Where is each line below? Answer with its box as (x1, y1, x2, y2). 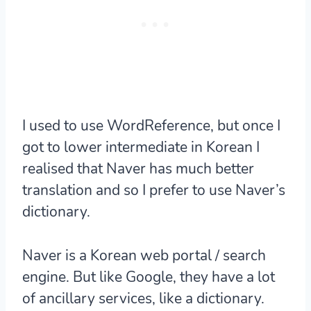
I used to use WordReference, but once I (22, 116, 280, 136)
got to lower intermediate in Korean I (22, 137, 260, 158)
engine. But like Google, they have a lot (22, 267, 275, 287)
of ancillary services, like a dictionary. (22, 289, 264, 309)
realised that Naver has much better (22, 159, 254, 179)
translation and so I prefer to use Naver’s (22, 180, 285, 201)
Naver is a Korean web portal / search (22, 246, 266, 266)
